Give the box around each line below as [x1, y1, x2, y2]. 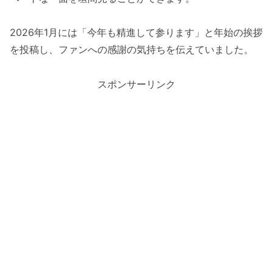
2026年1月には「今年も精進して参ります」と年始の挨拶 [10, 26, 263, 39]
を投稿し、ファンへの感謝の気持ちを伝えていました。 [10, 43, 253, 56]
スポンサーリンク [97, 78, 175, 91]
